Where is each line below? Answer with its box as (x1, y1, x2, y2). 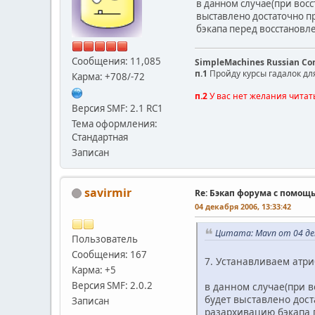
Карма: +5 (72, 263, 116, 276)
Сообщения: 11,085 (72, 54, 161, 67)
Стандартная (72, 130, 128, 143)
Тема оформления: (72, 117, 157, 130)
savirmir (84, 184, 131, 200)
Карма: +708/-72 (72, 70, 145, 83)
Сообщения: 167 (72, 247, 147, 261)
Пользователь (72, 232, 138, 245)
